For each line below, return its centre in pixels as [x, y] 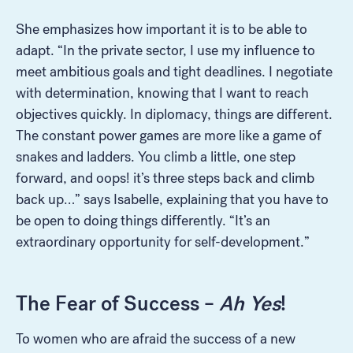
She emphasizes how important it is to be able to [162, 29]
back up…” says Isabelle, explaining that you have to [172, 199]
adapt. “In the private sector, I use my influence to [165, 50]
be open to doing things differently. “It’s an [143, 220]
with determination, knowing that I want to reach [162, 93]
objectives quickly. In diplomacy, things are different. [174, 114]
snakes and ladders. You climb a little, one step [156, 156]
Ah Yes [250, 303]
